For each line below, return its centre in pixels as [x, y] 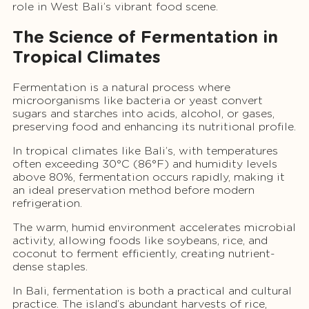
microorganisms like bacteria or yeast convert [138, 101]
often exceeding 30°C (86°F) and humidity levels [145, 164]
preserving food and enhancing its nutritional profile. [154, 127]
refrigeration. [47, 203]
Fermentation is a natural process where [121, 88]
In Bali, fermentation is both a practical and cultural [152, 291]
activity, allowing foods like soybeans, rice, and [140, 241]
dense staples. [50, 267]
